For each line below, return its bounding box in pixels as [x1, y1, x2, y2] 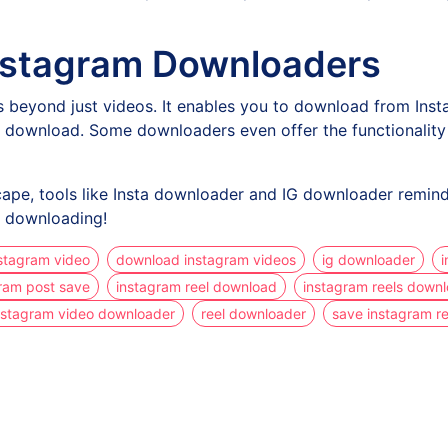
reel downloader [200, 305, 306, 323]
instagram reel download [116, 278, 277, 296]
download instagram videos [115, 251, 296, 269]
